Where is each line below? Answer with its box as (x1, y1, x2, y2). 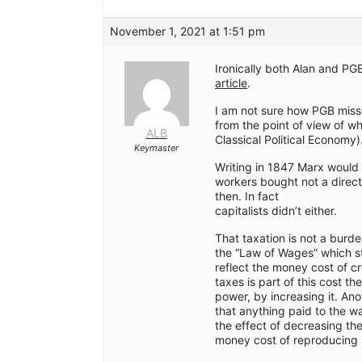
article (215, 76, 247, 90)
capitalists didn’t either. (215, 204, 337, 218)
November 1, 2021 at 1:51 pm (110, 24, 265, 39)
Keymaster (134, 142, 179, 154)
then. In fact (215, 189, 279, 204)
